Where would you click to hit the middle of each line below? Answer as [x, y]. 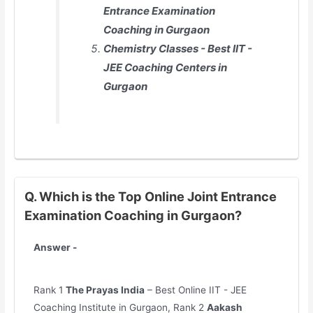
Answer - [56, 248]
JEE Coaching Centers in [166, 67]
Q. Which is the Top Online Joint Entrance [150, 197]
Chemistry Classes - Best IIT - [178, 48]
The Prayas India [105, 290]
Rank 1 [50, 290]
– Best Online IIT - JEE [196, 290]
